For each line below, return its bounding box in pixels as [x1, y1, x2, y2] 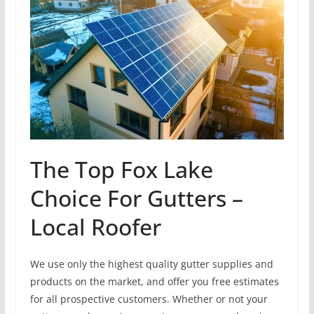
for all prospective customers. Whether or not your [29, 292, 268, 306]
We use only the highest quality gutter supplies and [29, 257, 273, 271]
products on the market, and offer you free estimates [29, 275, 279, 289]
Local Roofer [29, 212, 161, 243]
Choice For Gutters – [29, 183, 243, 214]
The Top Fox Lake [29, 154, 213, 185]
